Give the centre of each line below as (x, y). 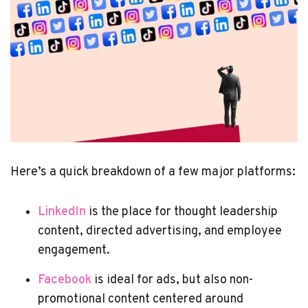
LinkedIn (62, 212)
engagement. (74, 250)
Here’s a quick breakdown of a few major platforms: (153, 172)
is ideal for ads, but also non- (172, 280)
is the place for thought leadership (182, 212)
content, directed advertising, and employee (160, 231)
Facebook (65, 280)
